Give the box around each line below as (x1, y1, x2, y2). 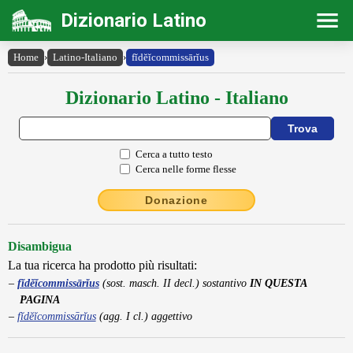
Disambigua (8, 240, 72, 253)
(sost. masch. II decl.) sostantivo (98, 277, 250, 289)
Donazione (145, 194, 208, 206)
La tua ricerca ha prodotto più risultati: (8, 258, 197, 272)
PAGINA (20, 293, 60, 306)
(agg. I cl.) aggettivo (95, 310, 192, 322)
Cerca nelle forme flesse (136, 162, 236, 175)
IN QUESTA (249, 277, 307, 289)
